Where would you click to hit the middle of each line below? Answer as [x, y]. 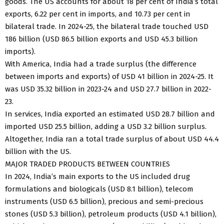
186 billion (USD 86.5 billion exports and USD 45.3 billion [101, 39]
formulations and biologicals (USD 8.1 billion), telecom [99, 189]
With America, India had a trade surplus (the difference [101, 64]
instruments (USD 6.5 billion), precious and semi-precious [104, 201]
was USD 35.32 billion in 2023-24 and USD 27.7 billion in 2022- [108, 89]
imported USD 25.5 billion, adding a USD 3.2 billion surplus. [106, 126]
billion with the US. [38, 151]
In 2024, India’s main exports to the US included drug [97, 176]
